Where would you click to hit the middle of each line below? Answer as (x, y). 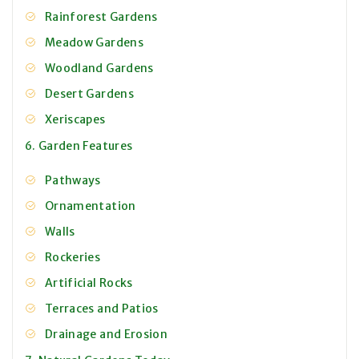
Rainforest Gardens (101, 17)
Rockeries (73, 258)
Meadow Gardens (94, 43)
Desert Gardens (89, 94)
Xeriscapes (75, 120)
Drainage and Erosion (106, 335)
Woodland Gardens (99, 69)
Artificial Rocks (89, 283)
